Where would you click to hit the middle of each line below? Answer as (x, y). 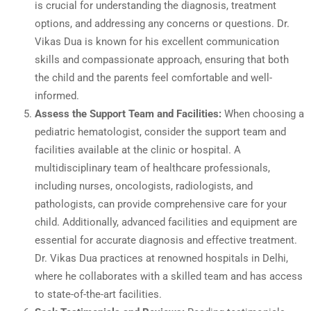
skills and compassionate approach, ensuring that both (162, 59)
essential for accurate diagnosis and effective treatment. (166, 240)
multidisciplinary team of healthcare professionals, (152, 168)
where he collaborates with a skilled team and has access (169, 276)
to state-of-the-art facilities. (98, 294)
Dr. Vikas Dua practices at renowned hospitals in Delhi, (161, 258)
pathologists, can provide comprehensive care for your (161, 204)
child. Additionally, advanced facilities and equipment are (166, 222)
